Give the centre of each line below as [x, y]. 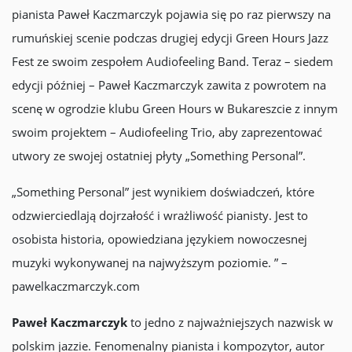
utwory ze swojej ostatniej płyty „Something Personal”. [159, 156]
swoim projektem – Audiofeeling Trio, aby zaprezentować [167, 132]
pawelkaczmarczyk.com [76, 286]
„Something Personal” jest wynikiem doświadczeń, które [163, 192]
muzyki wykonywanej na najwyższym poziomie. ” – [150, 262]
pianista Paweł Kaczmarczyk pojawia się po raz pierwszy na [171, 14]
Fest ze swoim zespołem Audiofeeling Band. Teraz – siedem [172, 61]
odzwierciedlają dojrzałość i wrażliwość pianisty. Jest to [160, 215]
